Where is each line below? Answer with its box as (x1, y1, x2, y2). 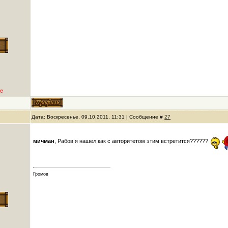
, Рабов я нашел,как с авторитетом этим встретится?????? (54, 137, 210, 144)
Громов (33, 172, 49, 177)
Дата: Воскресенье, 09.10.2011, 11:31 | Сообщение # (32, 114, 165, 120)
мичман (33, 137, 55, 144)
